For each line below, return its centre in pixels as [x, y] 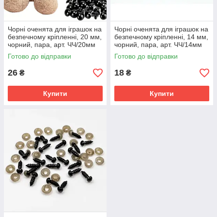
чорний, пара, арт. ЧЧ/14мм [158, 45]
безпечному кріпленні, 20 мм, [55, 37]
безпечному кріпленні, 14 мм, [161, 37]
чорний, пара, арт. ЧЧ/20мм [52, 45]
